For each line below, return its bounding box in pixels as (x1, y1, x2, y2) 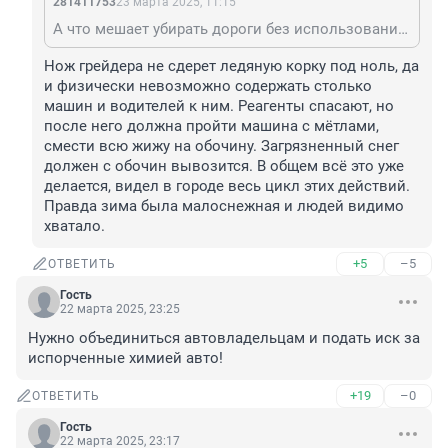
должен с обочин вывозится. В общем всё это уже (44, 157, 404, 176)
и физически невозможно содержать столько (44, 77, 372, 96)
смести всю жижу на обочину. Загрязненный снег (44, 137, 399, 156)
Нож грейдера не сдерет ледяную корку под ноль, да (44, 57, 419, 76)
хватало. (44, 217, 105, 236)
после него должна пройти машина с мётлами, (44, 117, 379, 136)
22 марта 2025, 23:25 (60, 302, 180, 317)
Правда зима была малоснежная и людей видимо (44, 197, 404, 216)
